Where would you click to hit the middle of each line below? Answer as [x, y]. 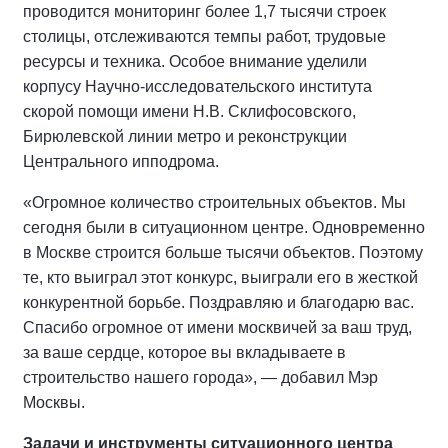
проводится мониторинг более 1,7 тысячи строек [204, 11]
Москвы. [54, 402]
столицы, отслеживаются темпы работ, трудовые [204, 36]
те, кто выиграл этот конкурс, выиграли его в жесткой [220, 277]
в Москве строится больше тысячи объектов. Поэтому [223, 252]
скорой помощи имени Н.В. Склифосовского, [189, 111]
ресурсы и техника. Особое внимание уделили [195, 61]
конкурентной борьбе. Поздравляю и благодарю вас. [218, 302]
